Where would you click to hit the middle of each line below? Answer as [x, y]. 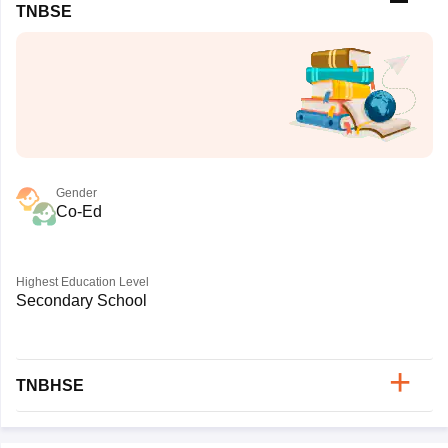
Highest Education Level [82, 282]
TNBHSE [49, 385]
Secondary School [81, 300]
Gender [76, 193]
